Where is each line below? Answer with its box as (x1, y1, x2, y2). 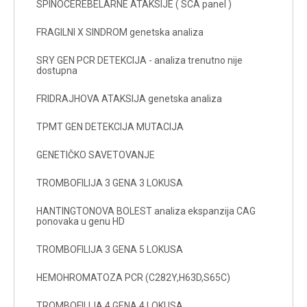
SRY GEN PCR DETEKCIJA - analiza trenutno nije (36, 54, 243, 66)
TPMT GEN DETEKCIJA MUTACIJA (36, 121, 184, 132)
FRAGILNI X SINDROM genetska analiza (36, 26, 204, 38)
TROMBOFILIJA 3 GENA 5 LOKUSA (36, 243, 183, 255)
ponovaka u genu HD (36, 215, 125, 227)
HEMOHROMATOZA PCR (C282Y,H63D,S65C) (36, 271, 230, 283)
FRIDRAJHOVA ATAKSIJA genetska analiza (36, 93, 222, 104)
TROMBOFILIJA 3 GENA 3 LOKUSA (36, 177, 183, 188)
